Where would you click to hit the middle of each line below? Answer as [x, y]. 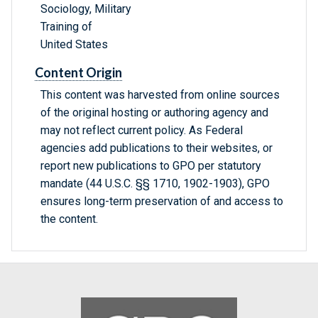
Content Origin [78, 73]
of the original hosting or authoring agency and [154, 113]
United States [74, 45]
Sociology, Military [86, 9]
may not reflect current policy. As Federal [142, 131]
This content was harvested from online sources [160, 95]
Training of [66, 27]
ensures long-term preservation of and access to [162, 202]
